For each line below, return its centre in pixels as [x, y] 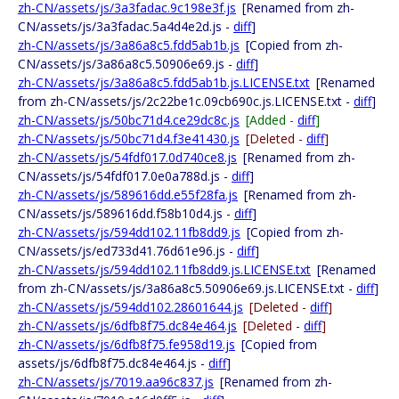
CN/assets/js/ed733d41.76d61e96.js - [127, 251]
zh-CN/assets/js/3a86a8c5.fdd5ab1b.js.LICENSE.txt [164, 82]
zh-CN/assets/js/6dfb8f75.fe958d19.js [126, 344]
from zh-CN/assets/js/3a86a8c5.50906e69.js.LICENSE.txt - [187, 288]
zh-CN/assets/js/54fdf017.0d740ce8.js [127, 157]
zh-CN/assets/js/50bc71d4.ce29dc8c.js [129, 120]
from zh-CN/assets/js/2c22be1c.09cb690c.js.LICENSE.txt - [186, 101]
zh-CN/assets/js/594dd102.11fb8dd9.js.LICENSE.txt [164, 269]
